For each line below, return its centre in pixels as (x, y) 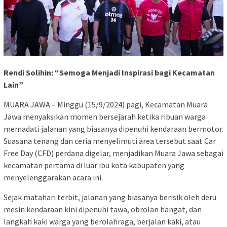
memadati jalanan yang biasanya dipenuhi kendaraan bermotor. (113, 129)
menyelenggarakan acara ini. (53, 178)
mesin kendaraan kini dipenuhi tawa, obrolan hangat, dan (103, 210)
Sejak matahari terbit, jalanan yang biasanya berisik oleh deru (110, 197)
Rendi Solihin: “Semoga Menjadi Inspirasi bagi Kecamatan (109, 73)
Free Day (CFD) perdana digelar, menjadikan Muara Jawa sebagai (113, 153)
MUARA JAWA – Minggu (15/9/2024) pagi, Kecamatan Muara (106, 105)
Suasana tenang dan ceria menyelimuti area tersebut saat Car (110, 141)
